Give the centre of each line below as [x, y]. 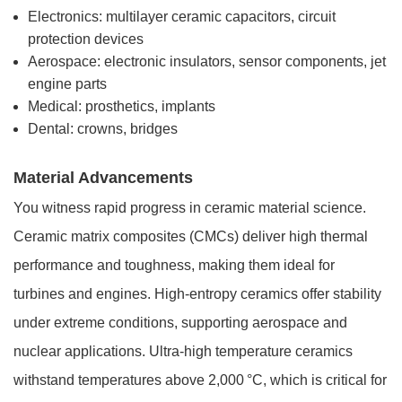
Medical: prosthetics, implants [122, 107]
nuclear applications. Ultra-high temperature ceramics [183, 352]
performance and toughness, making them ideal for [174, 266]
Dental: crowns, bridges [103, 129]
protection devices [86, 39]
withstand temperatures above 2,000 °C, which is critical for [200, 380]
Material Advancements [103, 178]
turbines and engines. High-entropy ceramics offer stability [197, 294]
